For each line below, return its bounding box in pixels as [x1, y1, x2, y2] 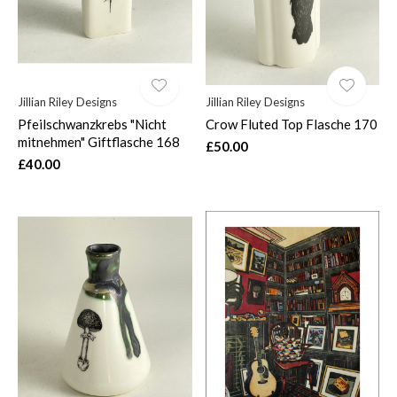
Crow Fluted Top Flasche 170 [205, 115, 378, 132]
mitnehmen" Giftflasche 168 [18, 133, 180, 150]
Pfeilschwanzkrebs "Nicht [18, 115, 167, 132]
